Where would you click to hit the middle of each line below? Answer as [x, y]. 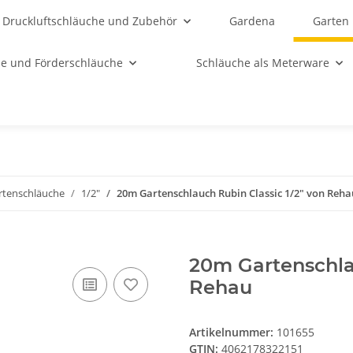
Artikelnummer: [233, 333]
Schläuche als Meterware [262, 63]
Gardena [252, 21]
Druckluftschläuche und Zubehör [90, 21]
